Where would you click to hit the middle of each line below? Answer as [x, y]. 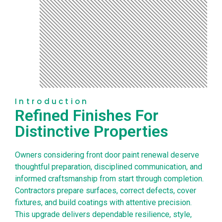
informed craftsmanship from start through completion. [109, 179]
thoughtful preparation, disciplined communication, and [109, 167]
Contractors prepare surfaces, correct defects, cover [106, 191]
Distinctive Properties [91, 131]
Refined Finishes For [87, 115]
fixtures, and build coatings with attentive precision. [103, 202]
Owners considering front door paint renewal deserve [107, 155]
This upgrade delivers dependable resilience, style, [103, 214]
